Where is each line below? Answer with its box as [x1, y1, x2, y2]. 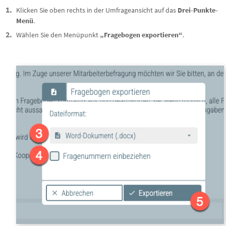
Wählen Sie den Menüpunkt [16, 30, 100, 39]
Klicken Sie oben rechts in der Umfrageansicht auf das [16, 5, 178, 15]
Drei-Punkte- [178, 5, 218, 15]
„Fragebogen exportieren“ [100, 30, 183, 39]
